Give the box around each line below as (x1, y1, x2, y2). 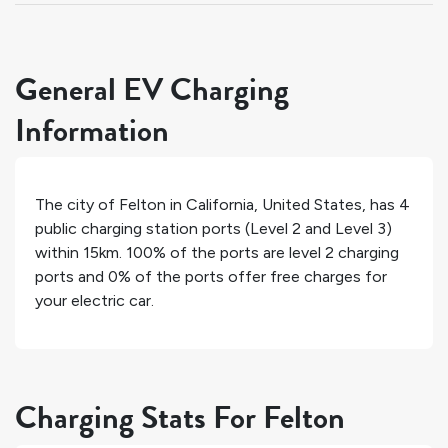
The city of (35, 195, 119, 215)
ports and (35, 267, 108, 287)
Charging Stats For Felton (15, 394, 345, 442)
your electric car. (35, 291, 154, 311)
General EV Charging (15, 66, 289, 113)
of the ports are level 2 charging (166, 243, 399, 263)
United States (262, 195, 362, 215)
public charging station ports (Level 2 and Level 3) (35, 219, 392, 239)
